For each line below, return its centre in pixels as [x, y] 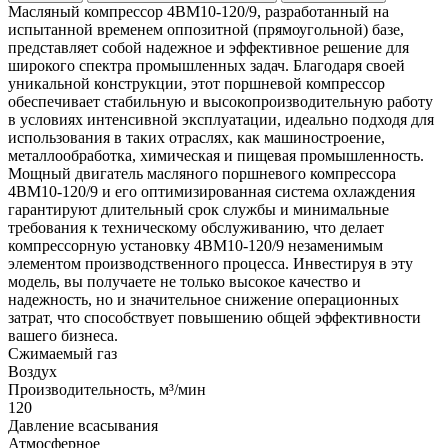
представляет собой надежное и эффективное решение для [208, 47]
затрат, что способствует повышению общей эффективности [214, 317]
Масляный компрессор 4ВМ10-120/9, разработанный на [198, 11]
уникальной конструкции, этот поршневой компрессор [196, 83]
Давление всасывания [83, 425]
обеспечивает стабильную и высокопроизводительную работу [220, 101]
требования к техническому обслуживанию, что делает [196, 227]
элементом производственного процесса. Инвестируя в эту [210, 263]
